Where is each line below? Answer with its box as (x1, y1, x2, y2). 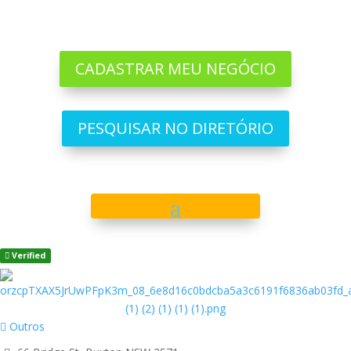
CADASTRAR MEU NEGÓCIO (74, 58, 276, 79)
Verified (9, 250, 46, 261)
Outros (6, 319, 45, 334)
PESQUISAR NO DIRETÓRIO (77, 118, 273, 139)
